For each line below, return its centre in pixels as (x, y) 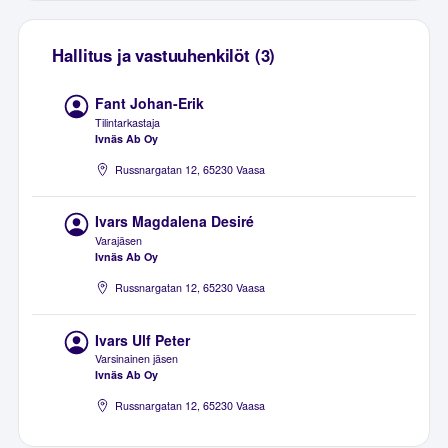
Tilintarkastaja (128, 123)
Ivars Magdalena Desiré (175, 221)
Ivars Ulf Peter (143, 339)
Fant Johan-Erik (150, 103)
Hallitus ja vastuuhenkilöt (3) (164, 54)
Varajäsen (119, 241)
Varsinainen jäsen (137, 359)
